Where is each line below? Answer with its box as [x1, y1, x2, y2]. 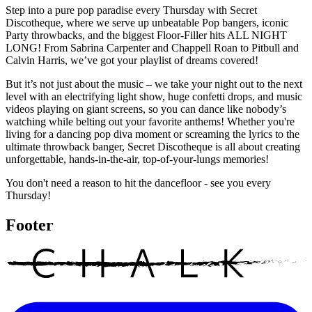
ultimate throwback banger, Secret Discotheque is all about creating [6, 141, 300, 153]
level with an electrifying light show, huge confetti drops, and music [6, 91, 302, 103]
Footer [6, 216, 54, 235]
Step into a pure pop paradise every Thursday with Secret [6, 4, 257, 17]
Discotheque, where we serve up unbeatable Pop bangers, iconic [6, 17, 288, 29]
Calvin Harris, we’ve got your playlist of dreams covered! [6, 54, 258, 67]
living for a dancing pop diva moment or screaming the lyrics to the [6, 128, 299, 141]
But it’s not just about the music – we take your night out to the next [6, 78, 302, 91]
